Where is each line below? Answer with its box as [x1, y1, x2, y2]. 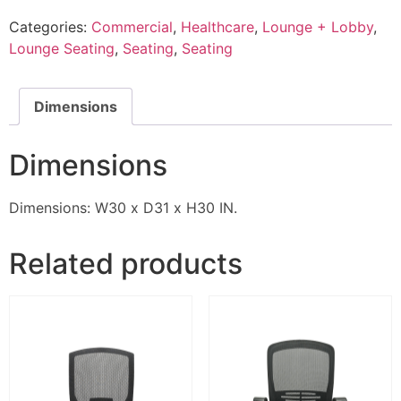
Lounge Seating [9, 38, 115, 57]
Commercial [91, 17, 173, 36]
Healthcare [181, 17, 254, 36]
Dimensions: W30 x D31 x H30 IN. [9, 198, 237, 217]
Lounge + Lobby [262, 17, 373, 36]
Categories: [9, 17, 91, 36]
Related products [9, 245, 243, 281]
